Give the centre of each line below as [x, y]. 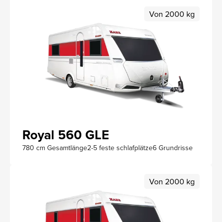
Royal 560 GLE [66, 135]
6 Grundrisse [173, 147]
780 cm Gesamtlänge [55, 147]
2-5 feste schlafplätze [120, 147]
